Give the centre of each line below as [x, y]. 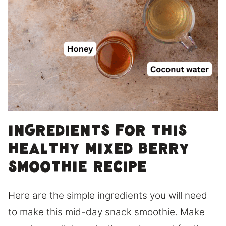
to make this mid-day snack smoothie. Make [106, 212]
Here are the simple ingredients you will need [108, 195]
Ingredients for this [97, 133]
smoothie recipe [77, 170]
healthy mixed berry [99, 152]
